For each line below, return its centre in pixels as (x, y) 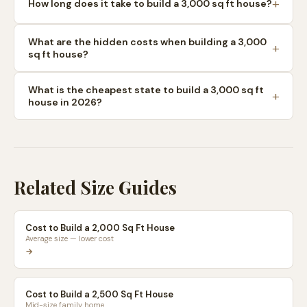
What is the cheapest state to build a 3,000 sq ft (146, 90)
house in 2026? (65, 102)
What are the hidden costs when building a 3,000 (147, 42)
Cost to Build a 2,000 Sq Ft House (100, 228)
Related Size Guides (95, 187)
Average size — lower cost (70, 238)
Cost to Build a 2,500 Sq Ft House (99, 294)
